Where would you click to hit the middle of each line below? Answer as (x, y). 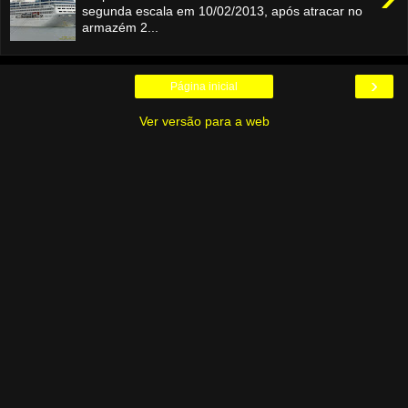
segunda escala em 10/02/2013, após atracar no (223, 10)
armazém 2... (121, 27)
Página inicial (204, 86)
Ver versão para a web (204, 121)
